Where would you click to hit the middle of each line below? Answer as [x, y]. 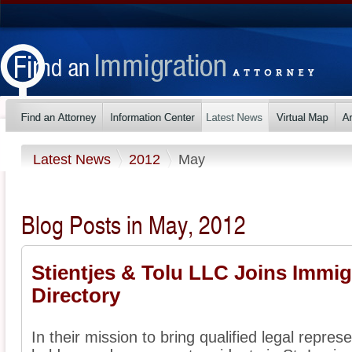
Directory [76, 296]
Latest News [74, 159]
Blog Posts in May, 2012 [134, 224]
